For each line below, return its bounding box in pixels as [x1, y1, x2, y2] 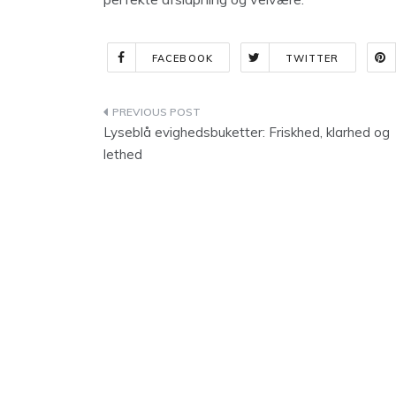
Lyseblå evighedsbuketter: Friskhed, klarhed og [103, 124, 390, 141]
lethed [103, 146, 142, 163]
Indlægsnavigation [103, 103, 300, 127]
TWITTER [285, 52, 339, 65]
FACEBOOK [152, 52, 213, 65]
